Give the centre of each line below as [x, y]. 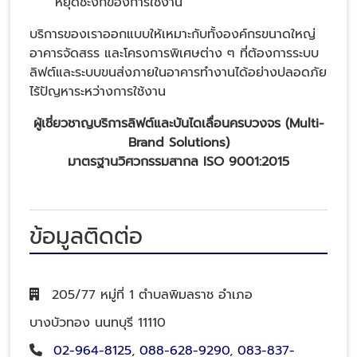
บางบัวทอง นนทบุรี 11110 [98, 322]
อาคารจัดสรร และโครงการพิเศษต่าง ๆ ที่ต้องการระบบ [174, 53]
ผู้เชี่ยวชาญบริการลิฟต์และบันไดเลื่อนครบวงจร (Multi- [178, 123]
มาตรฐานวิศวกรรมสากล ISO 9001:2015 [178, 161]
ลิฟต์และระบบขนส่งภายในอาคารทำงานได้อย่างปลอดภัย [178, 72]
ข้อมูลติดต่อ [86, 236]
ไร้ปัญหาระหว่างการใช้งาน [98, 91]
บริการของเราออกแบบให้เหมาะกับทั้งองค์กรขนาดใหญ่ [173, 34]
